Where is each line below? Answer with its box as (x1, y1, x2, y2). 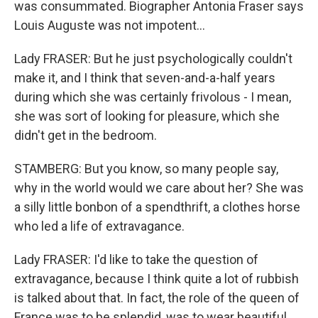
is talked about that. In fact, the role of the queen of (14, 290, 300, 305)
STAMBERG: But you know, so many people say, (14, 161, 278, 176)
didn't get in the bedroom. (14, 128, 157, 143)
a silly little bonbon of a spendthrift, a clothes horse (14, 199, 300, 214)
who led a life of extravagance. (14, 219, 185, 234)
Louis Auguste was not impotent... (14, 18, 205, 33)
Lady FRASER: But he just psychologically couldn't (14, 51, 292, 66)
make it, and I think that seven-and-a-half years (14, 70, 275, 85)
